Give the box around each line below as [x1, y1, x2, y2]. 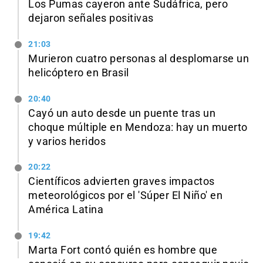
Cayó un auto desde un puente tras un [28, 107, 215, 119]
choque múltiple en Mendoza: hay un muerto [28, 121, 248, 133]
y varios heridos [28, 135, 106, 147]
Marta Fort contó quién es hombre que [28, 244, 217, 257]
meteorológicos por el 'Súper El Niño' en [28, 190, 222, 202]
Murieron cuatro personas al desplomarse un [28, 52, 249, 65]
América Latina [28, 204, 103, 216]
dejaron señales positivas [28, 12, 154, 25]
